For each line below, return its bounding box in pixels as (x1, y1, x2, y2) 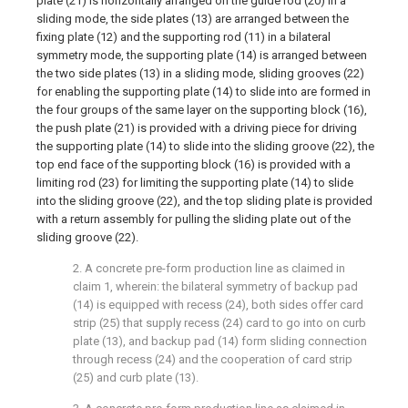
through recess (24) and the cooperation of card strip (73, 352, 352, 366)
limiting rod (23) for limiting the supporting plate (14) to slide (36, 176, 353, 189)
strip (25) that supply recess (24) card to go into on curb (73, 316, 366, 330)
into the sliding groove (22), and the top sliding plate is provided (36, 194, 372, 208)
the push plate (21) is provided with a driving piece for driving (36, 121, 357, 135)
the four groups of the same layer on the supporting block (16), (36, 103, 367, 117)
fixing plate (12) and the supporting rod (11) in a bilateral (36, 30, 331, 44)
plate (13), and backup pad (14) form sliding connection (73, 334, 367, 348)
